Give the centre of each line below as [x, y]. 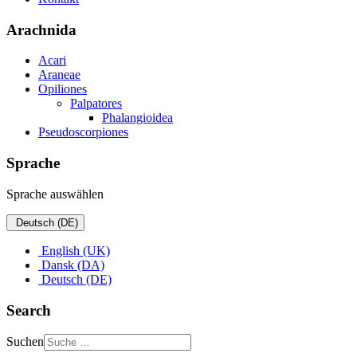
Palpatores [96, 104]
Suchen [25, 342]
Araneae [59, 75]
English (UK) [74, 250]
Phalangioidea [137, 118]
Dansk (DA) [71, 265]
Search [29, 310]
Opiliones [63, 89]
